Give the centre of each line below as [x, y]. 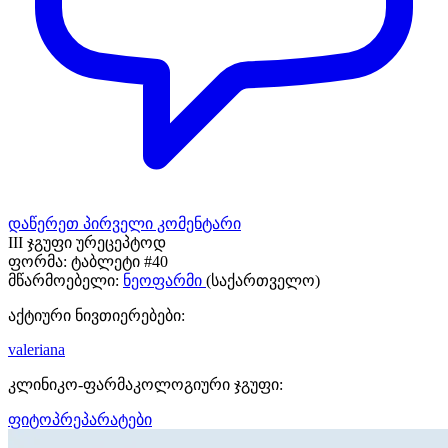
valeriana [36, 349]
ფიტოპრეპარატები [80, 419]
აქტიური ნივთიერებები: [96, 315]
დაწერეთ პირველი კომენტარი [124, 223]
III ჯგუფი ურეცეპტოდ [87, 242]
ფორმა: [37, 261]
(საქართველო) [263, 280]
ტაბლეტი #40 [119, 261]
